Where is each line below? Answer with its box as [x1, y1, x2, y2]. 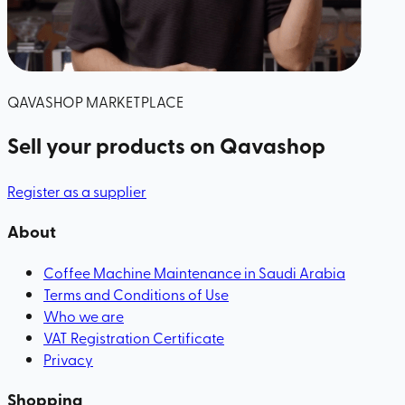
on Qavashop [190, 129, 325, 162]
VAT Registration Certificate [43, 326, 224, 347]
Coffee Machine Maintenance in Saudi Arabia [43, 261, 345, 282]
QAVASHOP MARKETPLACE [7, 90, 184, 111]
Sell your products [7, 129, 190, 162]
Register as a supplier [7, 181, 146, 202]
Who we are [43, 305, 124, 325]
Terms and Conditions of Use [43, 283, 229, 304]
